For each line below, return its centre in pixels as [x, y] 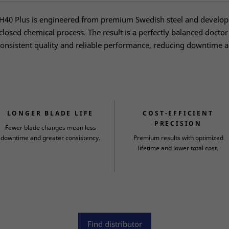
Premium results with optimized [178, 138]
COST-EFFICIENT [178, 113]
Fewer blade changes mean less [50, 128]
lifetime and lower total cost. [178, 148]
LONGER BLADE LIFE [50, 113]
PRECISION [178, 123]
